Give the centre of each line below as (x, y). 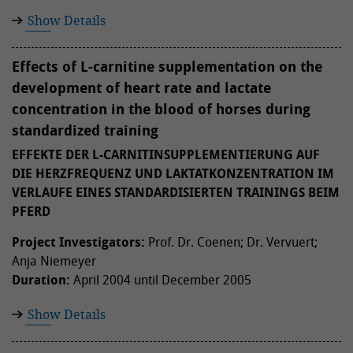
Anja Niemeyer (54, 261)
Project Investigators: (78, 242)
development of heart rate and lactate (141, 88)
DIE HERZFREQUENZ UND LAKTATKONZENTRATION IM (173, 173)
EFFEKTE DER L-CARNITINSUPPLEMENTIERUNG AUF (166, 154)
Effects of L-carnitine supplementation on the (167, 67)
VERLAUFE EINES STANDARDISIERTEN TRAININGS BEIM (176, 192)
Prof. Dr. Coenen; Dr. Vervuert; (231, 242)
